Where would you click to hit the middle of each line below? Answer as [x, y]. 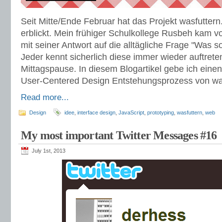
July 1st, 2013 [49, 151]
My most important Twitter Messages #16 [119, 135]
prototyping [161, 112]
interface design [96, 112]
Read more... [45, 97]
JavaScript [131, 112]
